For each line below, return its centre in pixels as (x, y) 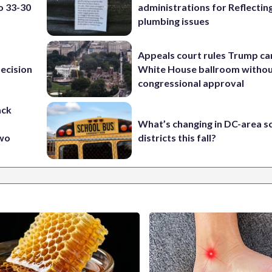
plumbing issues (174, 21)
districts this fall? (177, 137)
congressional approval (191, 83)
